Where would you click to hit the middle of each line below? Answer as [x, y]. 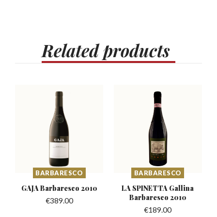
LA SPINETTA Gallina [158, 188]
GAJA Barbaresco [51, 188]
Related [70, 50]
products [136, 50]
